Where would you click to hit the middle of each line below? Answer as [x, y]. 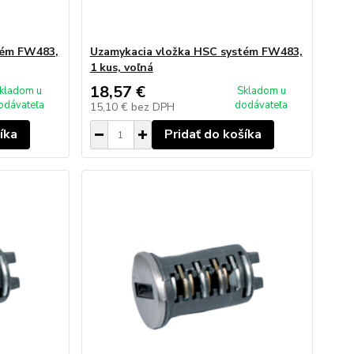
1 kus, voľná [121, 68]
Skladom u [261, 91]
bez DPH [153, 107]
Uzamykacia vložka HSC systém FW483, [196, 52]
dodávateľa [262, 105]
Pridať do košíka [213, 134]
